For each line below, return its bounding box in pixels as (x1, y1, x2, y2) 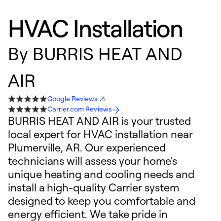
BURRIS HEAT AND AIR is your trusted (8, 114, 191, 127)
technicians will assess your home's (8, 154, 177, 167)
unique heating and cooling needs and (8, 167, 194, 181)
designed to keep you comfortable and (8, 194, 195, 207)
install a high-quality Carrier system (8, 181, 179, 194)
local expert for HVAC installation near (8, 127, 193, 141)
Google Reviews (47, 94, 98, 103)
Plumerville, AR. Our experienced (8, 141, 166, 154)
